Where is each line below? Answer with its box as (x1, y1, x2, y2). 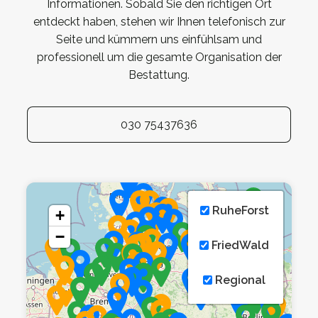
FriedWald (209, 238, 270, 253)
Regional (212, 273, 266, 287)
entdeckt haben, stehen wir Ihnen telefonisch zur (33, 15, 285, 29)
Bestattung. (128, 68, 190, 82)
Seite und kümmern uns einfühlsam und (56, 33, 262, 47)
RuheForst (209, 204, 269, 218)
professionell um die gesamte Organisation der (36, 50, 282, 65)
